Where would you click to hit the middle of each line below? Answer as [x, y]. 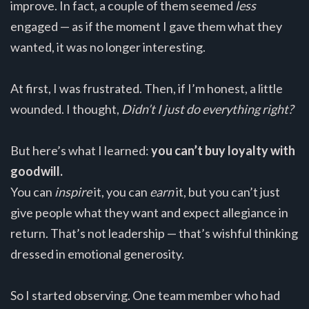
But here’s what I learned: [81, 151]
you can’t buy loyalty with [223, 151]
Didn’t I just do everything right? [207, 109]
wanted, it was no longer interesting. [108, 47]
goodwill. [37, 171]
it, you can [121, 192]
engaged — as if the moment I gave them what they [146, 27]
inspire [73, 192]
